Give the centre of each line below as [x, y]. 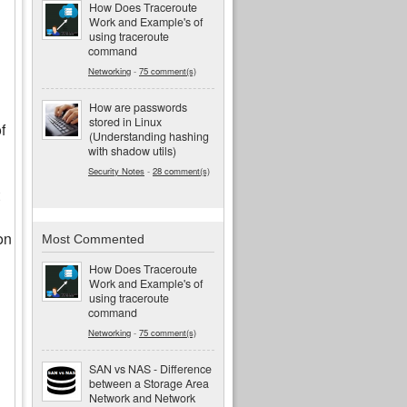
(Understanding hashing [149, 137]
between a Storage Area [149, 383]
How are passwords [138, 108]
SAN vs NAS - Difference [150, 368]
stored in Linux [125, 122]
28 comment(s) [181, 171]
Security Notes [116, 171]
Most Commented [93, 238]
